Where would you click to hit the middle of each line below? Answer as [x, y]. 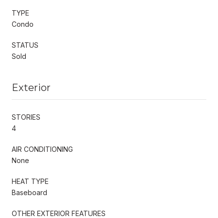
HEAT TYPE [30, 181]
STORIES [26, 117]
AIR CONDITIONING [42, 149]
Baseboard [29, 192]
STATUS [25, 45]
